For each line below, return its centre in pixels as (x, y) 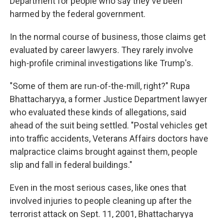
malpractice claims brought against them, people (104, 152)
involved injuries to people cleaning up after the (101, 201)
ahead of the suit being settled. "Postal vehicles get (109, 125)
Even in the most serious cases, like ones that (98, 188)
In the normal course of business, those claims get (108, 37)
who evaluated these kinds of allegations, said (98, 112)
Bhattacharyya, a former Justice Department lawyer (109, 99)
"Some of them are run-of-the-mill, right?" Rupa (100, 86)
